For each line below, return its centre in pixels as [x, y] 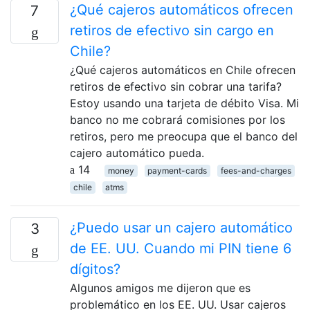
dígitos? [95, 269]
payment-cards [177, 170]
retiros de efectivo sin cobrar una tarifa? [176, 86]
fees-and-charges [256, 170]
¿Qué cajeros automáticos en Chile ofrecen [183, 70]
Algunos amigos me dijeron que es [160, 288]
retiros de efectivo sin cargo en [172, 30]
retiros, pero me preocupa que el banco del [184, 136]
